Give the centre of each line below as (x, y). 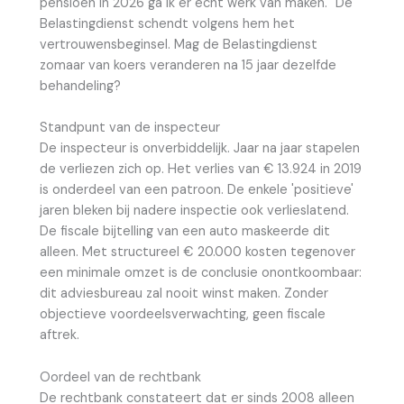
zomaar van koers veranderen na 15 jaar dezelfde (188, 66)
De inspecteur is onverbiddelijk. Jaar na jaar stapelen (200, 149)
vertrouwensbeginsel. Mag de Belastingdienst (179, 45)
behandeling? (80, 87)
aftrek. (60, 335)
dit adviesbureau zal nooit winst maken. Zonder (184, 294)
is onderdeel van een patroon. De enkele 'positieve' (197, 190)
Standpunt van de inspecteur (130, 128)
